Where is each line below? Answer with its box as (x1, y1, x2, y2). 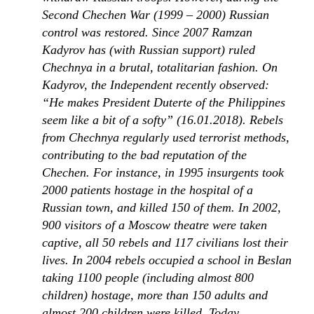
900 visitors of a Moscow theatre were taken (42, 218, 267, 232)
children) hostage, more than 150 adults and (42, 288, 268, 302)
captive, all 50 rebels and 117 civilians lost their (42, 235, 288, 250)
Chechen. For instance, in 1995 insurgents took (42, 165, 284, 179)
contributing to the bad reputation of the (42, 148, 247, 162)
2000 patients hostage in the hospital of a (42, 183, 253, 197)
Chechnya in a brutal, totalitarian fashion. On (42, 60, 278, 74)
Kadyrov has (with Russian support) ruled (42, 43, 255, 57)
